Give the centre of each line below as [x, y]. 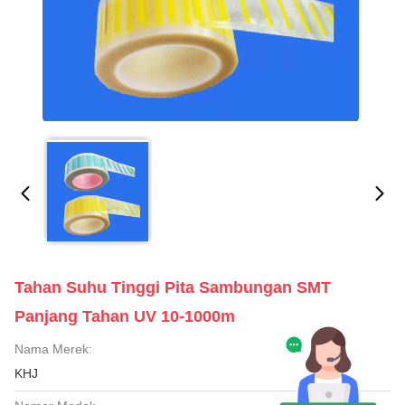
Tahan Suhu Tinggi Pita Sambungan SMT [173, 287]
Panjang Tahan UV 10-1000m [125, 316]
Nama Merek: [53, 349]
